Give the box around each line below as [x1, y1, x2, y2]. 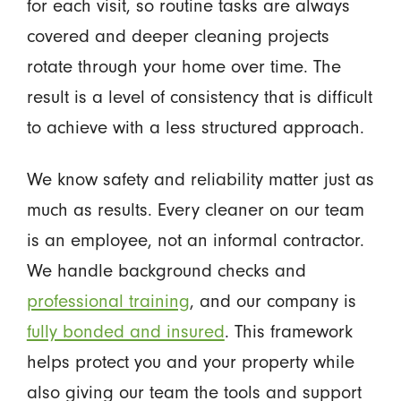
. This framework [224, 321, 353, 343]
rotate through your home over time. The [26, 55, 341, 77]
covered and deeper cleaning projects [26, 25, 329, 47]
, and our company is [189, 291, 356, 312]
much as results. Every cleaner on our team [26, 200, 364, 221]
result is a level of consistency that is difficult [26, 86, 372, 107]
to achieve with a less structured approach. [26, 116, 364, 138]
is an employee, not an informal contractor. [26, 230, 364, 252]
